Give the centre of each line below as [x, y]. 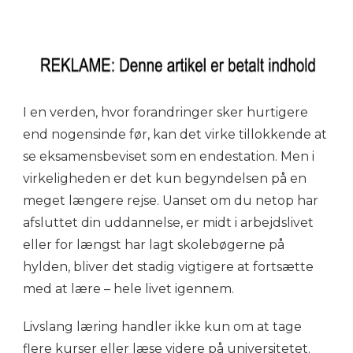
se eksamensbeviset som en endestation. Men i [169, 157]
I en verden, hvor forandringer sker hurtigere [165, 113]
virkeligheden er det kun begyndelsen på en [165, 179]
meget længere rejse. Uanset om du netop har [171, 201]
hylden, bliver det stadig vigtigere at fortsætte [168, 267]
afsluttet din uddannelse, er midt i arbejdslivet [168, 223]
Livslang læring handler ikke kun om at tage [162, 327]
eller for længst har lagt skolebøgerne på [154, 245]
